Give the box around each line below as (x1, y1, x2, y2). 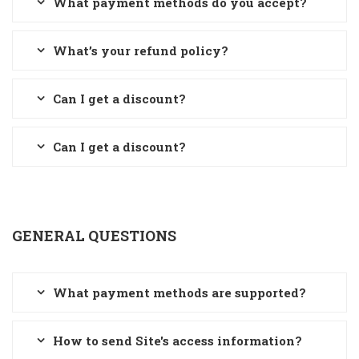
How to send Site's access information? (53, 333, 302, 349)
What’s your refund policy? (53, 42, 228, 58)
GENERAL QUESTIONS (12, 226, 176, 245)
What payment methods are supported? (53, 284, 306, 301)
